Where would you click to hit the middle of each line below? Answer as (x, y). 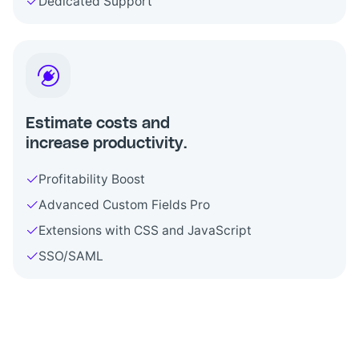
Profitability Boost (92, 179)
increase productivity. (106, 144)
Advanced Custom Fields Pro (124, 205)
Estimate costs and (98, 124)
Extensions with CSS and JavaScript (145, 231)
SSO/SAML (71, 256)
